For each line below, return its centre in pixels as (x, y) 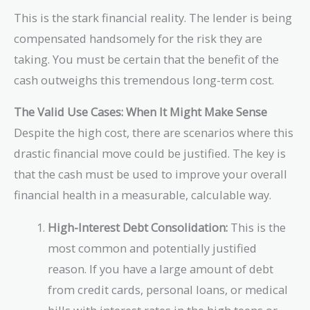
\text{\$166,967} (221, 21)
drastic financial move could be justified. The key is (150, 154)
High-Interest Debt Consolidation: (138, 227)
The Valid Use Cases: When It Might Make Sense (140, 112)
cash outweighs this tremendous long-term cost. (144, 80)
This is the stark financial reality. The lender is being (153, 18)
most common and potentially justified (153, 248)
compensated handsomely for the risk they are (138, 39)
